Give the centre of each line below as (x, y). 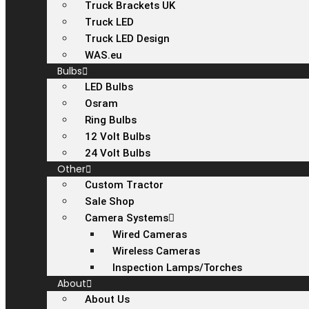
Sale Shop (110, 201)
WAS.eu (103, 55)
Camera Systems (127, 218)
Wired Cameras (150, 235)
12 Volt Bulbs (118, 137)
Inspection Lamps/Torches (177, 268)
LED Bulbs (109, 87)
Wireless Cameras (156, 251)
